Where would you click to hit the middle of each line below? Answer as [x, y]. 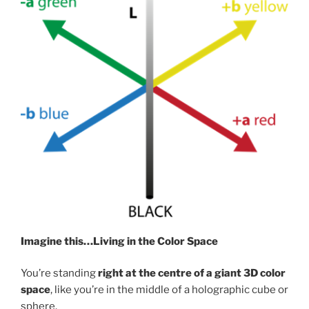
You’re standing [59, 273]
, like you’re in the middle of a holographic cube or [169, 290]
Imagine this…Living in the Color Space [119, 241]
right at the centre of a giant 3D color [192, 273]
